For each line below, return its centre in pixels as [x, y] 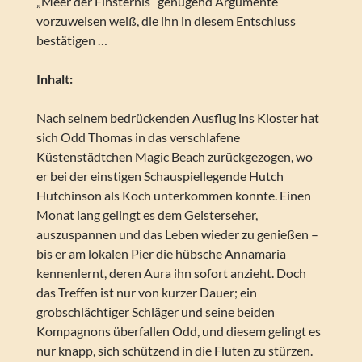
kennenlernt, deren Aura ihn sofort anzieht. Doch [171, 273]
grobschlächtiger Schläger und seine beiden [155, 312]
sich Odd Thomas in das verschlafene [138, 137]
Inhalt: [54, 79]
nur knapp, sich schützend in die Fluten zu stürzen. [174, 351]
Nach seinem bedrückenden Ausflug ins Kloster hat [177, 118]
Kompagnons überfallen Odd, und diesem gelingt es [178, 331]
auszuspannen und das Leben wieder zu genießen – [177, 234]
